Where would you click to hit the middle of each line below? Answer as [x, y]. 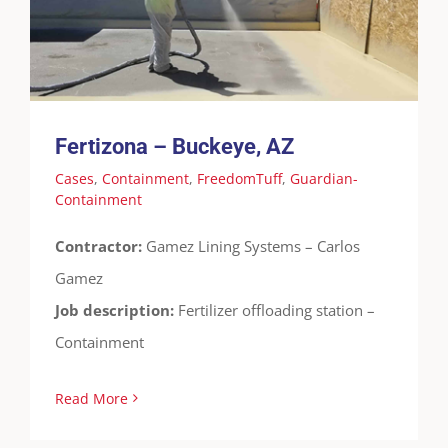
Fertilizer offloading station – [276, 309]
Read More [91, 398]
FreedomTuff [239, 178]
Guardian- [324, 178]
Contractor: [100, 245]
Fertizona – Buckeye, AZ [174, 146]
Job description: [116, 309]
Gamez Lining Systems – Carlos [253, 245]
